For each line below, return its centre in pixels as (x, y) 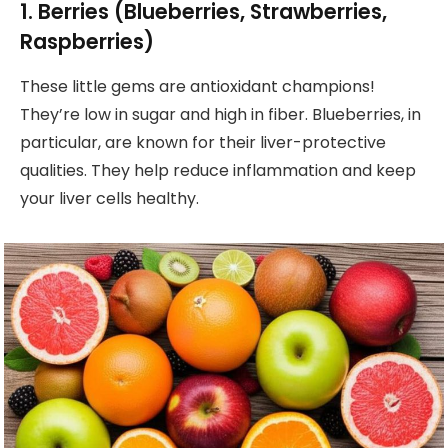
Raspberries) (87, 42)
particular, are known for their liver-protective (203, 142)
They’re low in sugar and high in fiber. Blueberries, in (220, 114)
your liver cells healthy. (109, 198)
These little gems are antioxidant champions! (197, 86)
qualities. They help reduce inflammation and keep (218, 170)
